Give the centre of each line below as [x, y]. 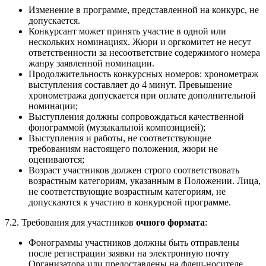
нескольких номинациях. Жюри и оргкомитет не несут [140, 42]
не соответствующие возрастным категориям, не [127, 191]
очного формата [170, 222]
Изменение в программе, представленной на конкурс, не [144, 9]
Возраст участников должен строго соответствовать [134, 170]
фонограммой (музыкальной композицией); [117, 127]
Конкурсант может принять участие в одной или [127, 31]
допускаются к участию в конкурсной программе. [130, 202]
